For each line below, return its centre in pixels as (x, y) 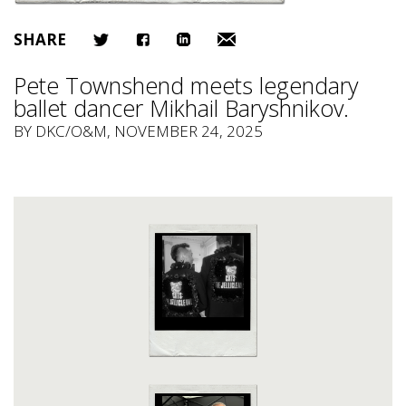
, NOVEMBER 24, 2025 (185, 131)
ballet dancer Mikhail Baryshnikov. (181, 108)
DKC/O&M (71, 131)
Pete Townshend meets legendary (186, 85)
